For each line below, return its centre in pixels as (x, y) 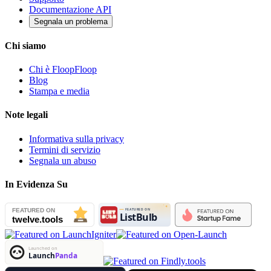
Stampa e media (59, 91)
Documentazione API (70, 9)
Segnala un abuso (63, 160)
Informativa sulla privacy (77, 139)
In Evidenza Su (36, 184)
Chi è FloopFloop (63, 70)
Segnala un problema (71, 21)
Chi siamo (25, 45)
